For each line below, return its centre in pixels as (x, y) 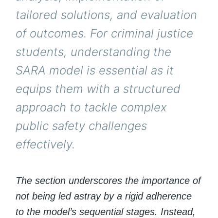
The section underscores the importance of (108, 180)
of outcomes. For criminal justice (104, 34)
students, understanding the (93, 52)
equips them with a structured (98, 89)
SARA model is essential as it (95, 71)
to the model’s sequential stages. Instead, (106, 211)
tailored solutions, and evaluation (106, 15)
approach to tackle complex (91, 108)
